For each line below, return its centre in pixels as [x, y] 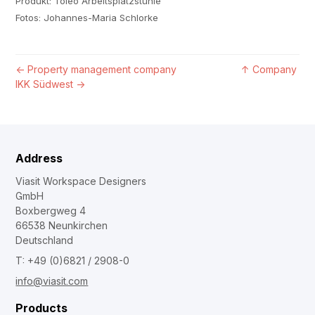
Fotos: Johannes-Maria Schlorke [87, 17]
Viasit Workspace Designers [81, 181]
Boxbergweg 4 [51, 210]
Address [39, 158]
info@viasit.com [52, 281]
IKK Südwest [45, 84]
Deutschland [45, 240]
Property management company [102, 69]
